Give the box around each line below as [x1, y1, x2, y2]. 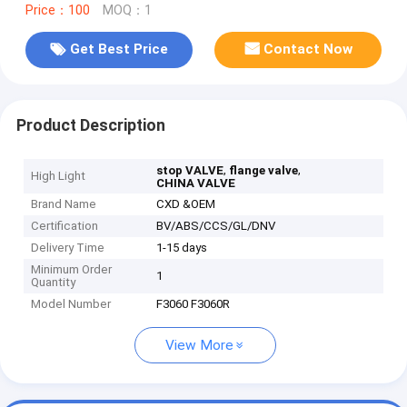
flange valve [229, 164, 299, 178]
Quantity [31, 275, 76, 290]
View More [165, 337, 233, 354]
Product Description [15, 115, 165, 134]
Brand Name [31, 197, 97, 212]
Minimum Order [31, 263, 113, 277]
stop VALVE [156, 164, 224, 178]
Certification [31, 219, 99, 233]
